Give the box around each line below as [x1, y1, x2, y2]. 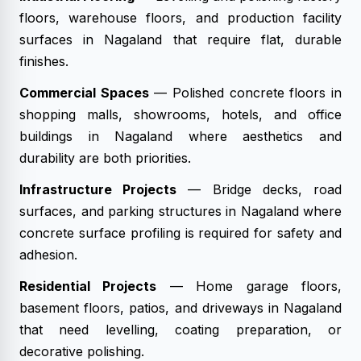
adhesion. [19, 247, 77, 263]
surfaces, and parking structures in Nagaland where [19, 203, 342, 219]
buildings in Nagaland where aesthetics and [19, 128, 342, 144]
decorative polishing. [19, 343, 144, 359]
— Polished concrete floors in [148, 85, 342, 101]
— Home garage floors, [156, 278, 342, 294]
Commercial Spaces [19, 85, 149, 101]
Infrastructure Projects [19, 181, 177, 197]
